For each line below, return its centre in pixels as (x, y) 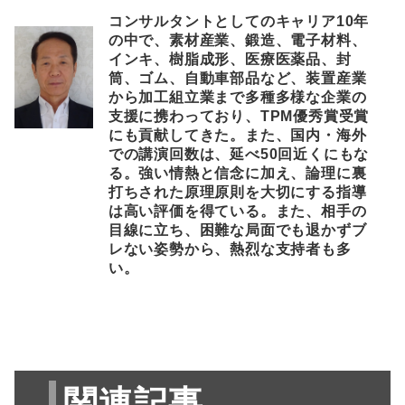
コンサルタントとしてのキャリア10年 (239, 22)
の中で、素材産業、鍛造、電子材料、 (237, 41)
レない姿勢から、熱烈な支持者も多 (230, 250)
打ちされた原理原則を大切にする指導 (237, 193)
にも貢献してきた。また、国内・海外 (237, 136)
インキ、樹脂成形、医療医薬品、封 (230, 60)
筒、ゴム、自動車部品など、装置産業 (237, 79)
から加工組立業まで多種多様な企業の (237, 98)
